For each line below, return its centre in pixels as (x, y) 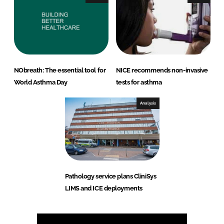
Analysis (148, 103)
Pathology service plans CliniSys (110, 176)
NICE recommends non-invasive (162, 70)
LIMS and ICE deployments (103, 188)
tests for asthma (139, 82)
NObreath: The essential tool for (60, 70)
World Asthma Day (40, 82)
